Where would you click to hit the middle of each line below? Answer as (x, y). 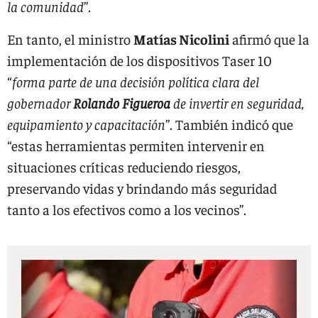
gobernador (40, 103)
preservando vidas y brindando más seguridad (142, 188)
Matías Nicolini (181, 39)
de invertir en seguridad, (237, 103)
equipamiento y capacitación (86, 124)
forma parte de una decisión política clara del (136, 81)
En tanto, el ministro (70, 39)
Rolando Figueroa (122, 103)
